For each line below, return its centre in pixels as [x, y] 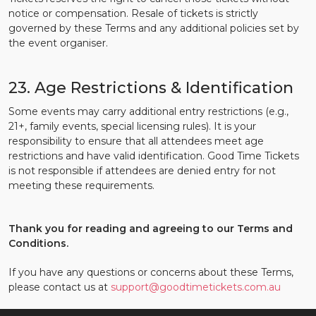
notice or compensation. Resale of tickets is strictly [133, 13]
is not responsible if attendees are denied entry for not [142, 171]
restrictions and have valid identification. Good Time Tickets [154, 156]
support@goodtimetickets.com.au [196, 287]
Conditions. [38, 243]
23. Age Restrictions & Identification [151, 88]
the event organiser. [58, 43]
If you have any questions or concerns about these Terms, [151, 272]
